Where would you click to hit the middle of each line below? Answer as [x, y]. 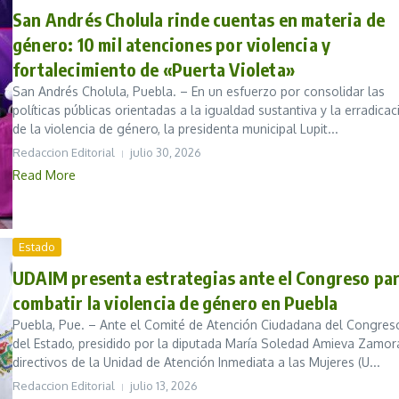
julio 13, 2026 [164, 386]
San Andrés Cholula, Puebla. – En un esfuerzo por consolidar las [199, 92]
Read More [44, 175]
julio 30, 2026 [166, 153]
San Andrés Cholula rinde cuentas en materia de [199, 20]
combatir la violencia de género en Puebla [175, 303]
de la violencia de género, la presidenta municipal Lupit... [175, 129]
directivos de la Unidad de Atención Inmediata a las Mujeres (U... [196, 362]
